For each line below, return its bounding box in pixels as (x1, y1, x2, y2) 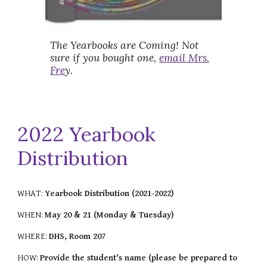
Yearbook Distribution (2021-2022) (45, 188, 175, 199)
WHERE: (17, 231, 49, 242)
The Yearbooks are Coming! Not (50, 39, 199, 52)
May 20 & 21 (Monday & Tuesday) (45, 210, 175, 221)
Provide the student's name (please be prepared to (40, 253, 238, 263)
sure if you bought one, (50, 51, 160, 65)
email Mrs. (159, 51, 210, 65)
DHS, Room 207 (49, 231, 106, 242)
